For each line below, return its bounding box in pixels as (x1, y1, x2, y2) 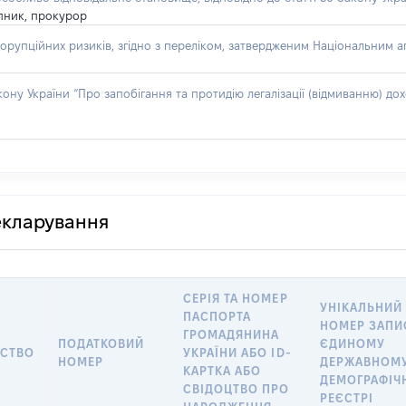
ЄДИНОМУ (320, 337, 386, 350)
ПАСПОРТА (183, 310, 252, 323)
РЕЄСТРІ (320, 391, 374, 404)
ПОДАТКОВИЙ (58, 337, 145, 350)
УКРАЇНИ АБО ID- (183, 346, 292, 359)
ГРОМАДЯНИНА (183, 328, 280, 341)
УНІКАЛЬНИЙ (320, 301, 403, 314)
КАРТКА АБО (183, 364, 262, 377)
